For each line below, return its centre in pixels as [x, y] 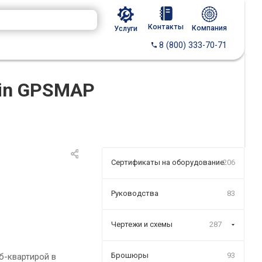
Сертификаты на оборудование [168, 162]
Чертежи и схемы [142, 224]
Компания [209, 28]
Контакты [166, 27]
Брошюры [130, 255]
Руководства [135, 193]
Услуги [126, 29]
